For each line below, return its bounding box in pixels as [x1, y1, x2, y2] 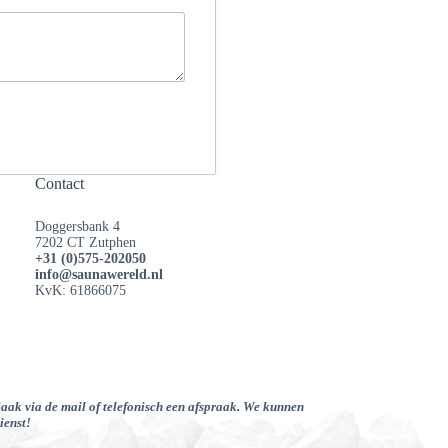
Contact [35, 174, 85, 192]
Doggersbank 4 [35, 219, 121, 235]
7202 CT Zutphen [35, 235, 137, 251]
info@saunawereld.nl [35, 267, 164, 283]
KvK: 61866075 [35, 283, 127, 299]
